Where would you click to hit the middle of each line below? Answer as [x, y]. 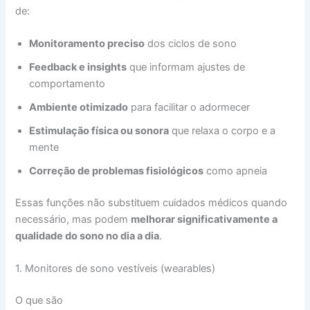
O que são [39, 301]
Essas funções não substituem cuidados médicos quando [152, 202]
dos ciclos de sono [191, 44]
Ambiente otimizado [79, 108]
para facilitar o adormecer [189, 108]
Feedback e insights [78, 67]
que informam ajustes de [186, 67]
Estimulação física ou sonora [99, 131]
